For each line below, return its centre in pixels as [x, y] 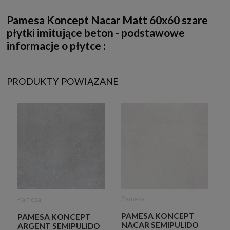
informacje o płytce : [56, 46]
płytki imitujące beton [61, 33]
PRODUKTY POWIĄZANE [63, 81]
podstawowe [153, 33]
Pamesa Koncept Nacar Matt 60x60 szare [107, 20]
